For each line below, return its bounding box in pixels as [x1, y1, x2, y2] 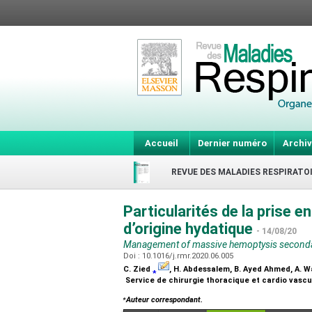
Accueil [145, 138, 178, 148]
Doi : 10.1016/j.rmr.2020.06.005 [123, 251, 235, 260]
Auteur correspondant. [126, 295, 203, 305]
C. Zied [123, 265, 153, 274]
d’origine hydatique [123, 220, 256, 237]
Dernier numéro [197, 138, 267, 148]
